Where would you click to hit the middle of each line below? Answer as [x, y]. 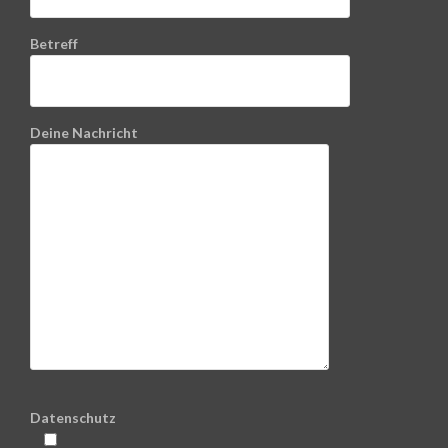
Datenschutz [73, 418]
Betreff [54, 44]
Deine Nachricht [84, 133]
